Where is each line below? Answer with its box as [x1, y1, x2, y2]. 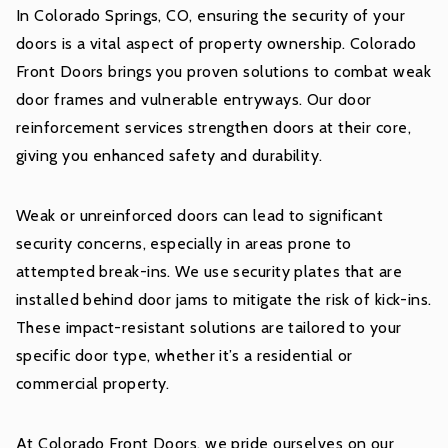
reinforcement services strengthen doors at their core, [16, 118, 412, 138]
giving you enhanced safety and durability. [16, 146, 323, 166]
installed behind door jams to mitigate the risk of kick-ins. [16, 290, 432, 310]
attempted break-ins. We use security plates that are [16, 262, 403, 282]
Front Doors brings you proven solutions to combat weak [16, 62, 432, 82]
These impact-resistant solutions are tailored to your [16, 318, 402, 338]
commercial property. [16, 374, 170, 394]
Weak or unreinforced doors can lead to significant [16, 206, 384, 226]
